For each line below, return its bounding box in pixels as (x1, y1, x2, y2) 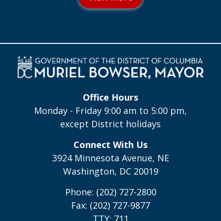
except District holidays (60, 118, 161, 130)
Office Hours (83, 91, 138, 104)
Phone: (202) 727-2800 (65, 186, 156, 198)
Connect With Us (74, 139, 147, 151)
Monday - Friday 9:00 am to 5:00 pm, (34, 105, 187, 117)
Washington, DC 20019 (63, 165, 158, 178)
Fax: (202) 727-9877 (71, 199, 150, 212)
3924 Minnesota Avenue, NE (52, 152, 169, 164)
